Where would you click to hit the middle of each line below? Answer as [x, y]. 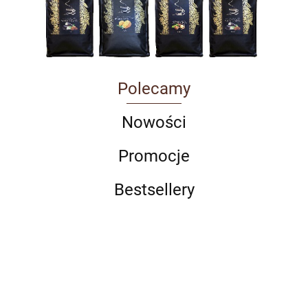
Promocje [154, 156]
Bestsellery [154, 189]
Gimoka [274, 300]
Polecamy [154, 88]
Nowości [154, 122]
